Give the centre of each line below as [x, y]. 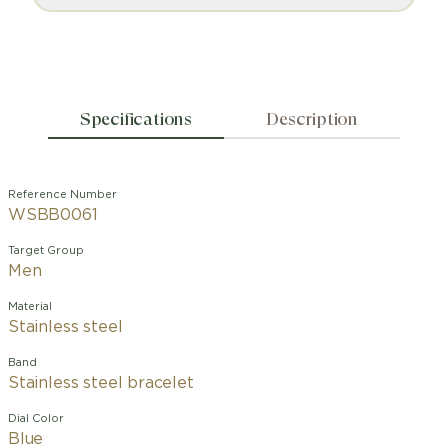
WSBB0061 [53, 215]
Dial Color [36, 418]
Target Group [46, 250]
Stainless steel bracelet [101, 383]
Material [30, 306]
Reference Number [62, 194]
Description [312, 118]
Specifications [135, 118]
